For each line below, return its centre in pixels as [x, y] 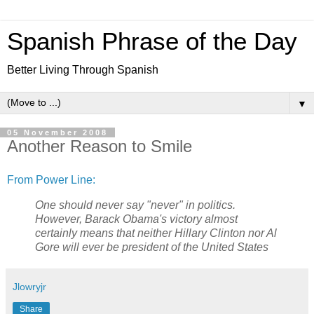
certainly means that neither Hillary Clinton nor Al [156, 233]
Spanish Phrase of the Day [152, 41]
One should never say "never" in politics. [135, 205]
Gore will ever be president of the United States [152, 247]
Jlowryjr [29, 286]
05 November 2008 [57, 132]
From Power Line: [51, 179]
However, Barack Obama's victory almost [136, 219]
